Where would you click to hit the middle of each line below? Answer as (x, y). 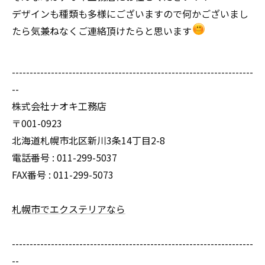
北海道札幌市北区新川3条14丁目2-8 (88, 140)
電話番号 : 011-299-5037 (64, 157)
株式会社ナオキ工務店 (59, 106)
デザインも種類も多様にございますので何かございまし (130, 14)
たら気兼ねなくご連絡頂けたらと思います (102, 31)
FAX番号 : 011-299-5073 (63, 174)
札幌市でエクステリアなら (69, 209)
